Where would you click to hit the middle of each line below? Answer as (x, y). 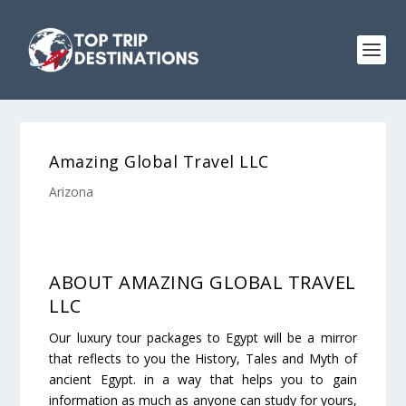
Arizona (72, 192)
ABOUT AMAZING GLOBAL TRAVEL (203, 282)
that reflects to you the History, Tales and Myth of (203, 358)
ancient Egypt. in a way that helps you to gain (203, 379)
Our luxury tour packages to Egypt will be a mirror (203, 338)
